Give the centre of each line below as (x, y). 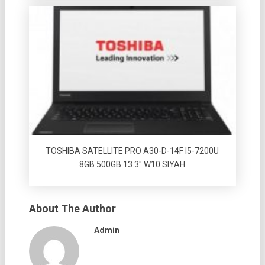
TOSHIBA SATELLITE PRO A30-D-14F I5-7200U (132, 151)
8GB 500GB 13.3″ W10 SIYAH (132, 165)
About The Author (72, 209)
